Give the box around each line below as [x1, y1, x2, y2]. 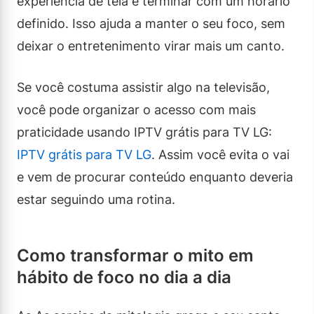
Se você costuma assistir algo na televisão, [17, 79, 270, 95]
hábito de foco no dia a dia [17, 266, 231, 287]
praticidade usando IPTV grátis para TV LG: [17, 124, 272, 139]
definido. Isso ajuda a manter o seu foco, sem [17, 15, 285, 31]
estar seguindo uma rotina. [17, 191, 175, 207]
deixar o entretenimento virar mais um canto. [17, 38, 285, 53]
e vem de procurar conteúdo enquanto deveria [17, 169, 293, 184]
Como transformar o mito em [17, 245, 254, 266]
